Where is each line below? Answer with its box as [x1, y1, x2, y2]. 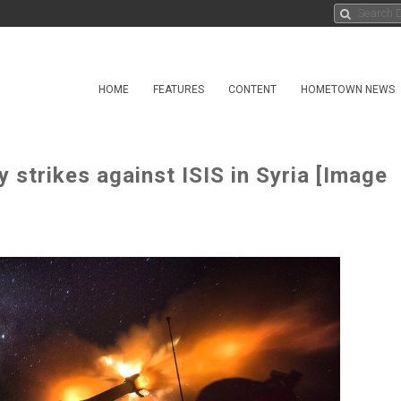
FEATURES [153, 83, 204, 96]
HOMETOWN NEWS [301, 83, 395, 96]
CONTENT [228, 83, 277, 96]
